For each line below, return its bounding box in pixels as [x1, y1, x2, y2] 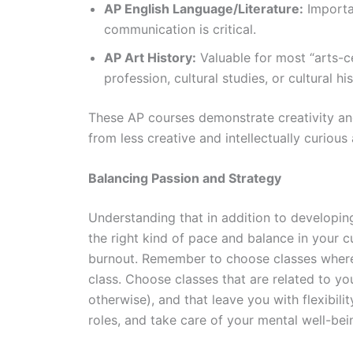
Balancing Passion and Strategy [88, 170, 281, 187]
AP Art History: [104, 49, 196, 65]
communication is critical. [104, 20, 260, 37]
